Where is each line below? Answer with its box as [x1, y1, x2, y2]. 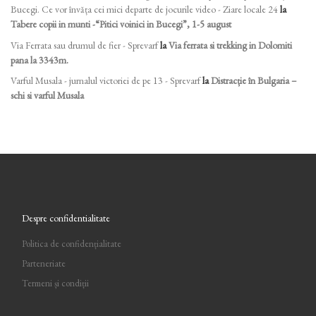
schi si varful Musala [11, 89, 84, 102]
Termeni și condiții [22, 277, 90, 290]
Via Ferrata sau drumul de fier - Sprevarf [11, 38, 158, 51]
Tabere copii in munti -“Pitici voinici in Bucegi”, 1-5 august [11, 18, 231, 31]
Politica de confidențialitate [22, 237, 122, 250]
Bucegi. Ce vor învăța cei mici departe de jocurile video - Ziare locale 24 [11, 3, 278, 16]
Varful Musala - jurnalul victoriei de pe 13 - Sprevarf [11, 74, 200, 87]
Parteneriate [22, 257, 66, 270]
